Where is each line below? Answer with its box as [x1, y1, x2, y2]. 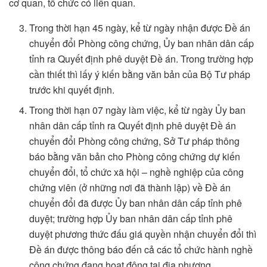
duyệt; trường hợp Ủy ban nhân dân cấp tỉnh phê [29, 212, 233, 226]
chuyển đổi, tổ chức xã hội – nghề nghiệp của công [29, 165, 244, 179]
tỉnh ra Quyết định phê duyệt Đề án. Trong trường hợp [29, 52, 254, 66]
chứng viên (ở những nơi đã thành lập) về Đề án [29, 181, 231, 195]
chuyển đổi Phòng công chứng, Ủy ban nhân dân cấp [29, 36, 254, 51]
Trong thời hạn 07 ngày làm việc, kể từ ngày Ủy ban [29, 103, 246, 117]
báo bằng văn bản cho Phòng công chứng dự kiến [29, 150, 241, 164]
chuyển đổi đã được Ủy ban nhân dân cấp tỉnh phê [29, 196, 243, 210]
